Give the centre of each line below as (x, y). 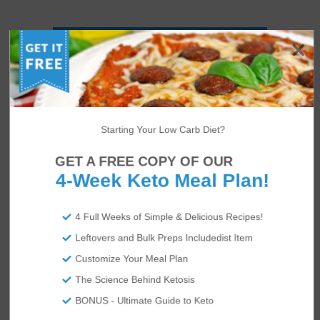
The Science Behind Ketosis (135, 279)
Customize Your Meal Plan (132, 259)
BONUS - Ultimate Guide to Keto (144, 301)
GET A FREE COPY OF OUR (144, 161)
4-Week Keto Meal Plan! (162, 181)
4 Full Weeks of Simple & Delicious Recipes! (169, 216)
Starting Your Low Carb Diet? (163, 129)
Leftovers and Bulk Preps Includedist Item (164, 238)
